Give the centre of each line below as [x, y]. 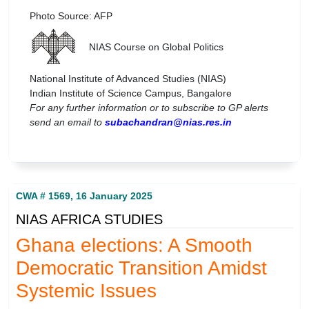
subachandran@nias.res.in [168, 122]
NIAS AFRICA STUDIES [89, 219]
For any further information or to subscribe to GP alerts [149, 108]
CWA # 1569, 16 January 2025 [84, 196]
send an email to [67, 122]
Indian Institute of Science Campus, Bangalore [131, 93]
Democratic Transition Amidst [141, 268]
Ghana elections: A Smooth [134, 245]
